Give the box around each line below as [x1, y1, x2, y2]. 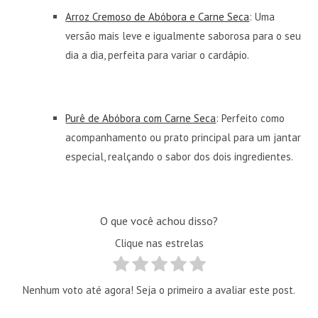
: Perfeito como [216, 111, 285, 125]
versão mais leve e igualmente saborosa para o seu [65, 28, 302, 43]
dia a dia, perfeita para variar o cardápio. [65, 48, 250, 62]
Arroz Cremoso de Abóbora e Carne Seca [65, 9, 250, 23]
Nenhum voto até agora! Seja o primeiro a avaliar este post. [23, 283, 295, 297]
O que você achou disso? [100, 212, 218, 228]
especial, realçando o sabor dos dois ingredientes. [65, 149, 294, 163]
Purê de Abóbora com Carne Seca [65, 111, 216, 125]
